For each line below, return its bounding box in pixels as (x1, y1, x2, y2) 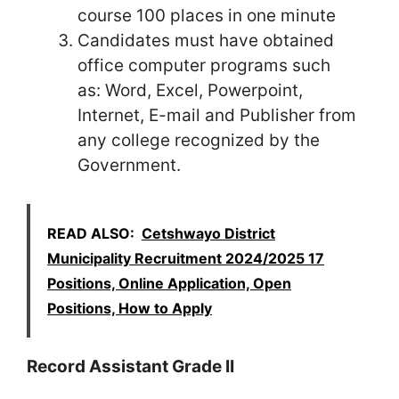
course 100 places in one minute (77, 5, 336, 27)
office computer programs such (77, 55, 330, 77)
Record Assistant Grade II (27, 355, 234, 377)
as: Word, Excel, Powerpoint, (77, 80, 303, 102)
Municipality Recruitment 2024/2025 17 (47, 248, 324, 267)
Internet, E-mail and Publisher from (77, 105, 356, 126)
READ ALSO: (47, 224, 134, 242)
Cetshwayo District (142, 224, 275, 242)
